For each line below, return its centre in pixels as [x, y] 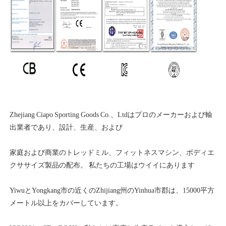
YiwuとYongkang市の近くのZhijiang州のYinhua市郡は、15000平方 [112, 190]
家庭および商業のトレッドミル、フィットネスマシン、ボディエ [112, 152]
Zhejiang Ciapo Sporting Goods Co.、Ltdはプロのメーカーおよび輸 [111, 115]
